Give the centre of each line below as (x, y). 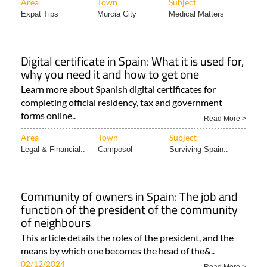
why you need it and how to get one (110, 74)
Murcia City (117, 14)
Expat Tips (40, 14)
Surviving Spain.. (199, 150)
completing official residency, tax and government (122, 103)
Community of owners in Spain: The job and (129, 197)
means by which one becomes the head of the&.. (118, 251)
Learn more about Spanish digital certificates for (118, 89)
